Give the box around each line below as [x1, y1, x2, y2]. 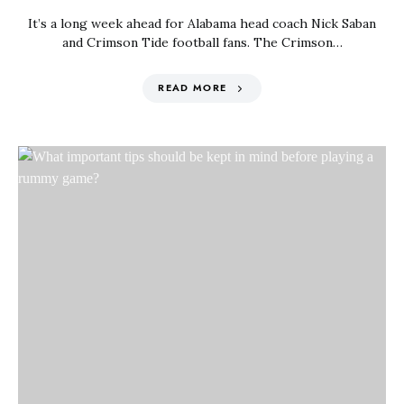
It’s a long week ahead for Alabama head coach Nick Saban [28, 15, 376, 32]
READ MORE [158, 81, 227, 95]
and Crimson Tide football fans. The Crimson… [61, 34, 343, 50]
